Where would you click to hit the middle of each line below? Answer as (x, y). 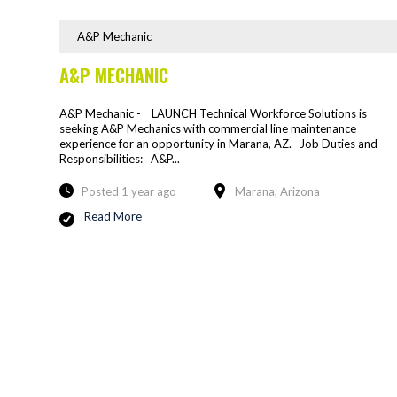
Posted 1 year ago (129, 191)
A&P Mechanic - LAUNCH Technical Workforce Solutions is (213, 113)
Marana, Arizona (277, 191)
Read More (113, 216)
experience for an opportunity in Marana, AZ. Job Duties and (218, 143)
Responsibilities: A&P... (120, 158)
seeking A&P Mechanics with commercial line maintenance (208, 128)
